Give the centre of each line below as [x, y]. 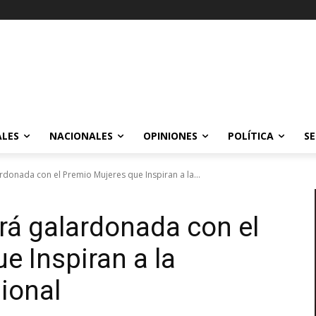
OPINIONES [170, 136]
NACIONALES [81, 136]
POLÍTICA [251, 136]
